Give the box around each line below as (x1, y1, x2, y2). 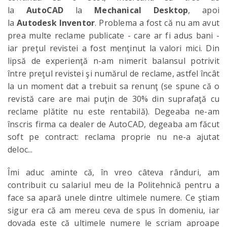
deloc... (8, 144, 33, 155)
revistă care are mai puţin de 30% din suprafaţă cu (8, 93, 219, 104)
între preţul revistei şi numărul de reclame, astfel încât (8, 68, 219, 79)
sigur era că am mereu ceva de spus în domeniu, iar (8, 205, 219, 216)
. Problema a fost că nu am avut (95, 17, 219, 28)
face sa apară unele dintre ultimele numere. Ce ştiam (8, 192, 219, 203)
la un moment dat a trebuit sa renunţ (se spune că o (8, 81, 219, 92)
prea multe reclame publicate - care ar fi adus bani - (8, 30, 219, 41)
